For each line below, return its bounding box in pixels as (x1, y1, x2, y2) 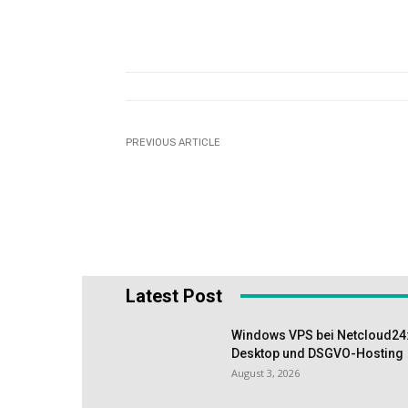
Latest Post (126, 284, 222, 307)
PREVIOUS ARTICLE (126, 137, 220, 149)
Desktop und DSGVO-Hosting (231, 345, 403, 361)
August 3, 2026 (231, 365, 300, 380)
